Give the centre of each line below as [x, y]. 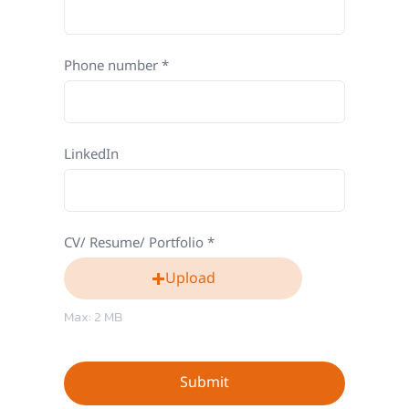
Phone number [111, 66]
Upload [190, 278]
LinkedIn [92, 155]
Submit [204, 383]
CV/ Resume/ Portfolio [134, 244]
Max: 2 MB [94, 317]
